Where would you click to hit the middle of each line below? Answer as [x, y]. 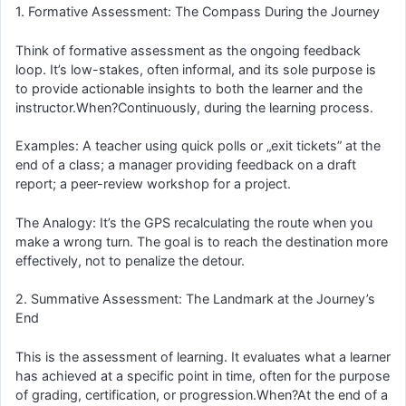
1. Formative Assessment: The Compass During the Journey [198, 11]
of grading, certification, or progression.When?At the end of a [202, 394]
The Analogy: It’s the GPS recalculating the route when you [194, 222]
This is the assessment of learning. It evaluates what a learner [203, 356]
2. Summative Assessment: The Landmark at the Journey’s [195, 299]
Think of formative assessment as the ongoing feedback [188, 50]
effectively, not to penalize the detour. [130, 260]
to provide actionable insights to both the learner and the [189, 88]
